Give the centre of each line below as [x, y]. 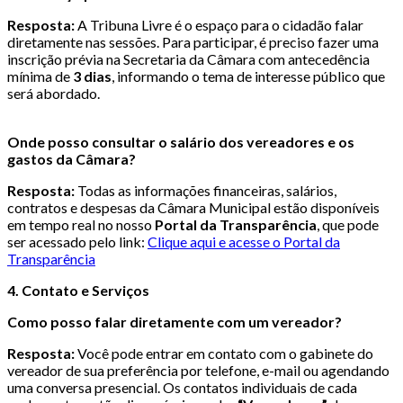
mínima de [40, 76]
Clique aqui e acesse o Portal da [244, 241]
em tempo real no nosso [81, 224]
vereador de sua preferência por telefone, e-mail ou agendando [198, 370]
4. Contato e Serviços [78, 290]
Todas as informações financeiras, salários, [206, 190]
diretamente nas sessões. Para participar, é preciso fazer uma [193, 41]
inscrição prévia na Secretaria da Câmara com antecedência [188, 58]
